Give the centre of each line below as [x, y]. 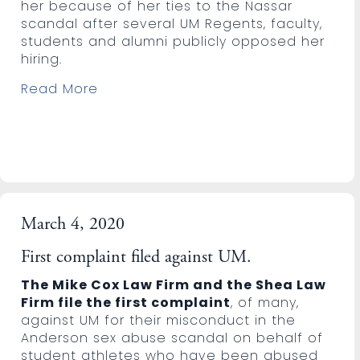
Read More [60, 88]
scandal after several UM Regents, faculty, [172, 23]
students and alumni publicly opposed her [173, 41]
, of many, [265, 302]
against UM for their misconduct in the [159, 320]
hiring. [42, 59]
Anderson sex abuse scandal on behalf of [172, 337]
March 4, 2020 [73, 225]
